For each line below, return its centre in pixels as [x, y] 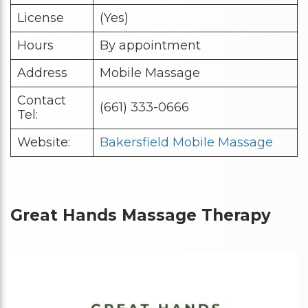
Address [42, 73]
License [41, 18]
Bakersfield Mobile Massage [186, 143]
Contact [42, 101]
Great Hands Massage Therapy [141, 216]
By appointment [150, 46]
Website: [44, 143]
